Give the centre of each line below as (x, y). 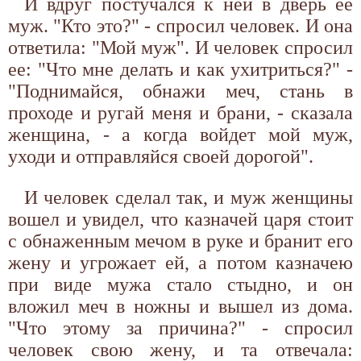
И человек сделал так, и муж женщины (189, 197)
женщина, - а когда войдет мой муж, (180, 134)
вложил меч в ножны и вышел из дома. (180, 306)
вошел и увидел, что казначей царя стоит (180, 219)
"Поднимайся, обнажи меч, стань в (180, 91)
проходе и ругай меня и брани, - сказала (180, 112)
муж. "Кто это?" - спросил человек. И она (180, 25)
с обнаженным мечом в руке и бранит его (180, 241)
